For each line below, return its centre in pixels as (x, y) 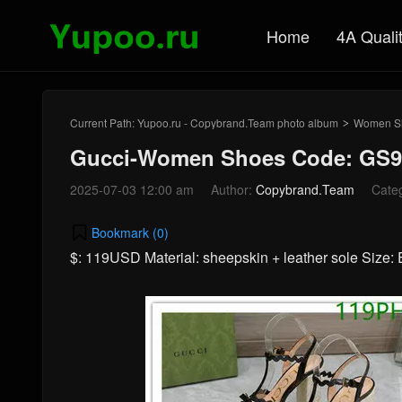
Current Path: (104, 122)
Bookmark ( (124, 232)
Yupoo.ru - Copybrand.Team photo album (238, 122)
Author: (233, 189)
